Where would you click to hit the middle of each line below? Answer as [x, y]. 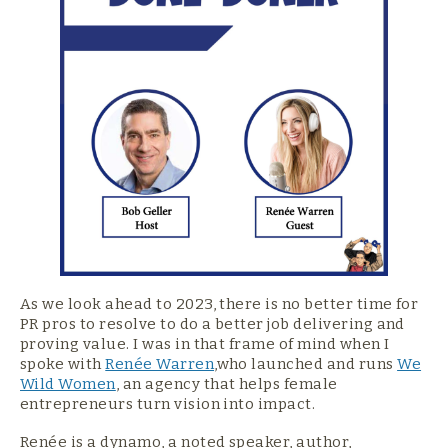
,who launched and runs [306, 364]
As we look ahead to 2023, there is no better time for [219, 304]
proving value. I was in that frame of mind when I [205, 344]
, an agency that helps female [226, 384]
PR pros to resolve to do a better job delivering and [212, 324]
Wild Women [68, 384]
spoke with [63, 364]
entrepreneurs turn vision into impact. [168, 404]
